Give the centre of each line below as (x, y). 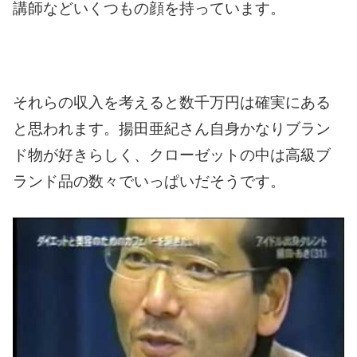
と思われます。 (66, 129)
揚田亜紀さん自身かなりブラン (225, 129)
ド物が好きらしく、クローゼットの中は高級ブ (172, 155)
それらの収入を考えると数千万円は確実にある (172, 103)
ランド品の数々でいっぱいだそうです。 (149, 182)
